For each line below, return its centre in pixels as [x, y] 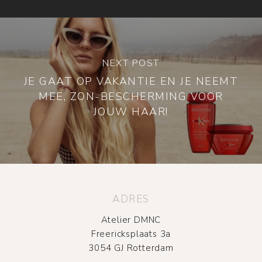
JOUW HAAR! [131, 111]
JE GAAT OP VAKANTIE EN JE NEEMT [131, 81]
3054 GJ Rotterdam [131, 248]
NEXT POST [131, 63]
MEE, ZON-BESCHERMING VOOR [131, 96]
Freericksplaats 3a [131, 234]
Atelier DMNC [131, 220]
